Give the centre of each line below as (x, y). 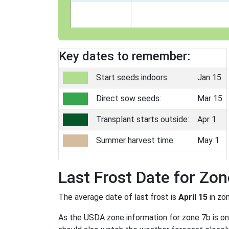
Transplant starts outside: (143, 119)
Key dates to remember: (124, 56)
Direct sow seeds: (129, 98)
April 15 (193, 197)
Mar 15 (210, 98)
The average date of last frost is (118, 197)
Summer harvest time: (135, 140)
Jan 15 (209, 77)
